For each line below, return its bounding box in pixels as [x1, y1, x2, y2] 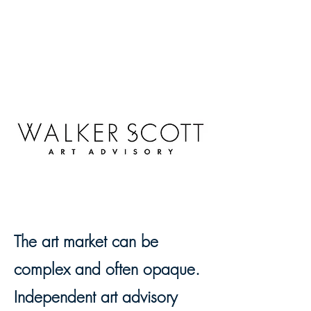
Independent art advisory [14, 286, 178, 308]
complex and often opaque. [14, 258, 200, 280]
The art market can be [14, 230, 158, 252]
